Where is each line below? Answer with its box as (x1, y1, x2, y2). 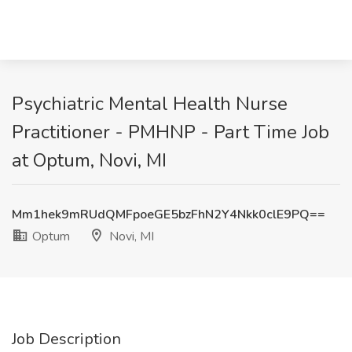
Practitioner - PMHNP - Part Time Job (12, 119, 329, 145)
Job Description (12, 328, 121, 350)
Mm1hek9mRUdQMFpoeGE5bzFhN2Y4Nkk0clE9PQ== (12, 206, 325, 223)
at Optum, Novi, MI (12, 148, 167, 173)
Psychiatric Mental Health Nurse (12, 91, 288, 116)
